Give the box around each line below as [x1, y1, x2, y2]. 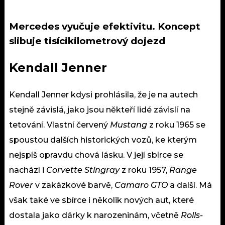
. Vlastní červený [43, 120, 110, 130]
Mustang [110, 120, 147, 130]
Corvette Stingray [46, 165, 120, 175]
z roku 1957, [120, 165, 169, 175]
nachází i [9, 165, 46, 175]
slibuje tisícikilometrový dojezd [9, 35, 165, 47]
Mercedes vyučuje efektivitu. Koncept [9, 21, 200, 33]
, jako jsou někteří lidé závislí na [64, 105, 190, 115]
